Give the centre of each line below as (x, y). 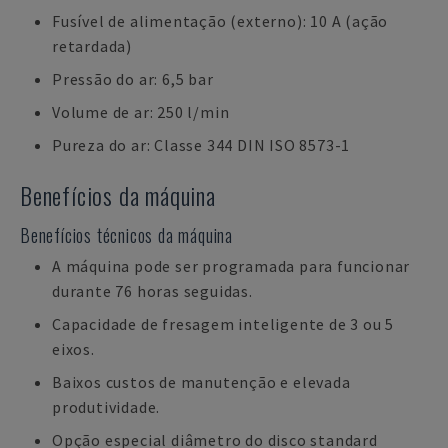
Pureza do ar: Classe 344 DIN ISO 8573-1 (201, 145)
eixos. (73, 349)
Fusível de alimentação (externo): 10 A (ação (220, 21)
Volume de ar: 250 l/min (141, 112)
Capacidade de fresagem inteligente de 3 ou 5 (223, 324)
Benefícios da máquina (118, 195)
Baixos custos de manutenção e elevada (201, 382)
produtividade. (106, 407)
